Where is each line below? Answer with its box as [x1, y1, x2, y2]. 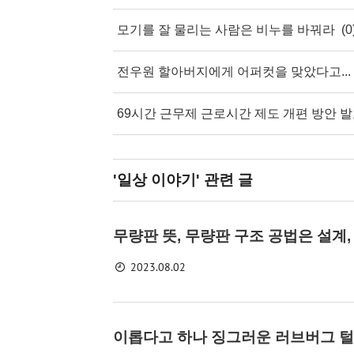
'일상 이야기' [113, 171, 200, 188]
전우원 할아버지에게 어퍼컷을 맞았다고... [117, 64, 351, 78]
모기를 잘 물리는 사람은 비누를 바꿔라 [117, 22, 335, 36]
